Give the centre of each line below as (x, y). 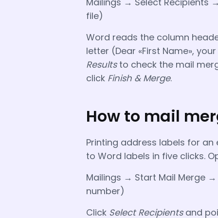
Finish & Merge (139, 78)
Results (101, 64)
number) (105, 191)
